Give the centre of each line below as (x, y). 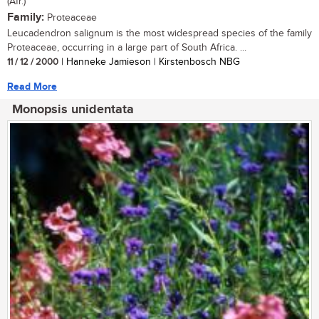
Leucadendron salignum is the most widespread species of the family (159, 34)
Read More (32, 87)
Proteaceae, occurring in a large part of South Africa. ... (127, 48)
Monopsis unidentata (73, 110)
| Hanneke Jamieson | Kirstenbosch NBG (149, 62)
